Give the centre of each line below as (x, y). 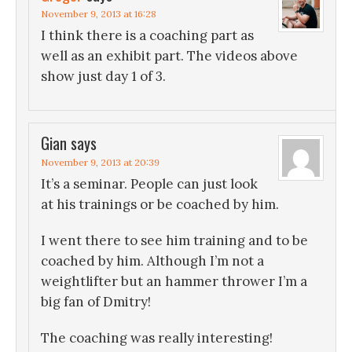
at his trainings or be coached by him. (160, 205)
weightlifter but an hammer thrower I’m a (174, 282)
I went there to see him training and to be (174, 241)
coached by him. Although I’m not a (152, 261)
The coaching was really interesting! (157, 338)
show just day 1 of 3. (103, 77)
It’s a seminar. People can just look (149, 184)
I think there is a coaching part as (147, 36)
